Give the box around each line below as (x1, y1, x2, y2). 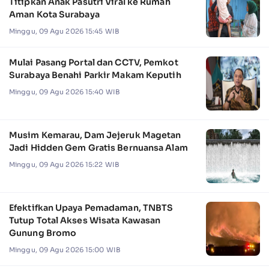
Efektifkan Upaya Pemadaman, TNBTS (9, 202, 174, 214)
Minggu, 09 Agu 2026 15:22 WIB (9, 160, 119, 169)
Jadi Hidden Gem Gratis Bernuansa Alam (9, 142, 188, 154)
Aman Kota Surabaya (9, 9, 100, 20)
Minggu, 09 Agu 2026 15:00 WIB (9, 245, 121, 254)
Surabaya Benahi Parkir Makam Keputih (9, 70, 181, 81)
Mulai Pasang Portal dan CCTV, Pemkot (9, 57, 178, 68)
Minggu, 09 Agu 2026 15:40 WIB (9, 87, 120, 96)
